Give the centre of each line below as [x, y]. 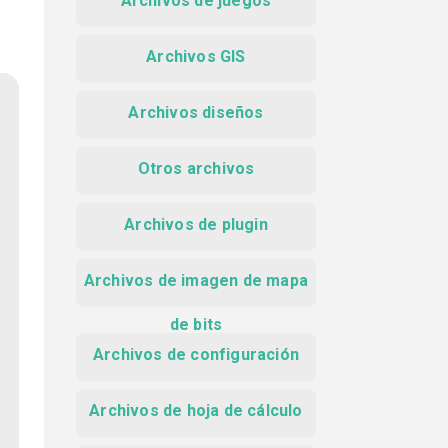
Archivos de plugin [196, 224]
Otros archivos [196, 168]
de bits [196, 324]
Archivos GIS [196, 56]
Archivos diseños [196, 112]
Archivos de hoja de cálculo [196, 410]
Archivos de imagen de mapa [196, 280]
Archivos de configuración [196, 354]
